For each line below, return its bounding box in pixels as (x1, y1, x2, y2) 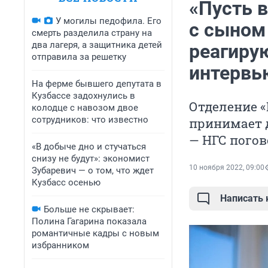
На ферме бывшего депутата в (32, 78, 162, 89)
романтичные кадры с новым (32, 228, 159, 239)
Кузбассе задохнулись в (32, 90, 135, 101)
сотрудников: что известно (32, 114, 148, 125)
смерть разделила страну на (32, 28, 152, 38)
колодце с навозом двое (32, 102, 138, 113)
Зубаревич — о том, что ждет (32, 165, 154, 176)
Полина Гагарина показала (32, 216, 147, 227)
